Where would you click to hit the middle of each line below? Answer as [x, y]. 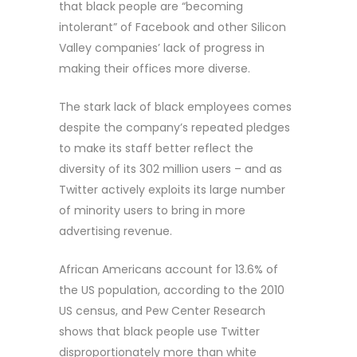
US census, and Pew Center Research [162, 310]
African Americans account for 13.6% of [169, 269]
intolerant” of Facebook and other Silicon [173, 27]
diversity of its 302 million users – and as [171, 169]
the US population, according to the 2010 [172, 290]
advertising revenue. [116, 231]
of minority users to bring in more [152, 210]
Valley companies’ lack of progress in [162, 47]
